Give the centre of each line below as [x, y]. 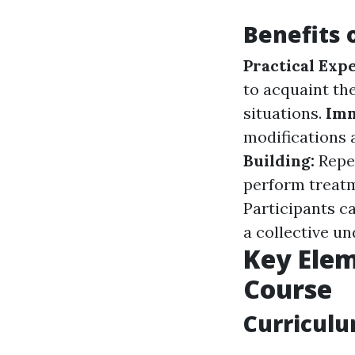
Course [288, 289]
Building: [281, 160]
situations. [284, 113]
